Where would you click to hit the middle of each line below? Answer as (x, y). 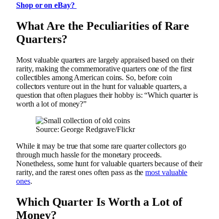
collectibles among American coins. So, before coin (94, 77)
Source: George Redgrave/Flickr (85, 129)
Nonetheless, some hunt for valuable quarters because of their (109, 163)
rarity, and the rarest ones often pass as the (81, 172)
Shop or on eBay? (46, 5)
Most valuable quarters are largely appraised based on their (105, 60)
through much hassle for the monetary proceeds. (89, 154)
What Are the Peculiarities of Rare (103, 26)
